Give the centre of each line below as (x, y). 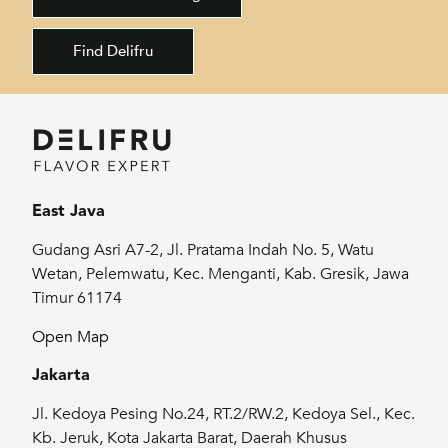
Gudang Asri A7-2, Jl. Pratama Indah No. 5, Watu (203, 250)
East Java (69, 211)
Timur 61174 (77, 298)
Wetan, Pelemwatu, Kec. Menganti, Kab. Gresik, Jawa (221, 274)
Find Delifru (113, 50)
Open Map (71, 336)
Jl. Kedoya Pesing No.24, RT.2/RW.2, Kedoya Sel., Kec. (224, 414)
